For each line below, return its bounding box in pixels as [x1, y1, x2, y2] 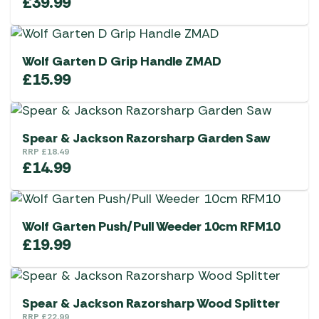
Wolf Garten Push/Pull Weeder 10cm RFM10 [22, 218, 280, 236]
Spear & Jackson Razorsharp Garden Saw [22, 130, 270, 147]
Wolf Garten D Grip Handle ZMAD [22, 53, 221, 70]
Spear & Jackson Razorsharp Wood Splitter [22, 295, 280, 313]
